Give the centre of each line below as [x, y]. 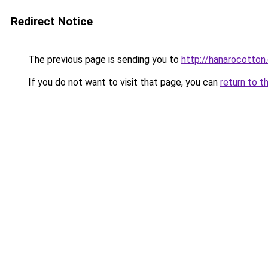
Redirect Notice [52, 21]
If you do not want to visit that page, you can [123, 82]
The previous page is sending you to [103, 60]
